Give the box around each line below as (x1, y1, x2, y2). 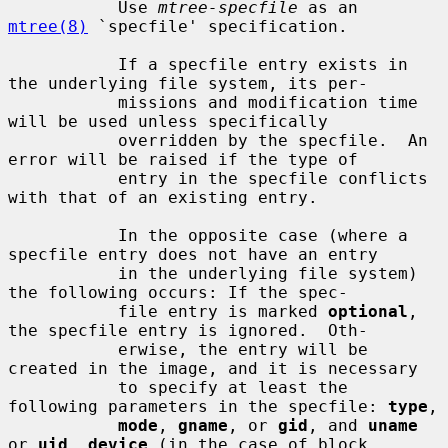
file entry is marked (118, 301, 328, 321)
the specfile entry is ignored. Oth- (8, 320, 368, 340)
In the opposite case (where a (8, 225, 118, 245)
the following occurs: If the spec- (8, 282, 348, 302)
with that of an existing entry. (8, 187, 318, 207)
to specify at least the (8, 377, 118, 397)
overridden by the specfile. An (8, 130, 118, 150)
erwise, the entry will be (8, 339, 118, 359)
